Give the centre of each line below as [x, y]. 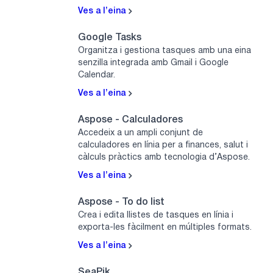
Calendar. [97, 76]
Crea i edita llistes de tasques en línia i [156, 216]
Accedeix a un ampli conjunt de [140, 133]
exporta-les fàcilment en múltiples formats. [165, 228]
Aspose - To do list [121, 203]
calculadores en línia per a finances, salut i [163, 146]
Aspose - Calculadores [130, 120]
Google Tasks [110, 38]
